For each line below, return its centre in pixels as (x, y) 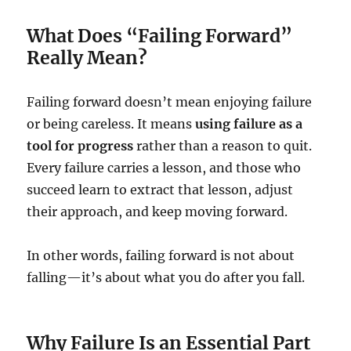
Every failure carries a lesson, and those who (164, 168)
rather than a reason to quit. (223, 146)
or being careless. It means (111, 124)
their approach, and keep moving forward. (157, 212)
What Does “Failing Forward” (160, 36)
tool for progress (80, 146)
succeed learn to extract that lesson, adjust (160, 190)
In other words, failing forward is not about (161, 256)
